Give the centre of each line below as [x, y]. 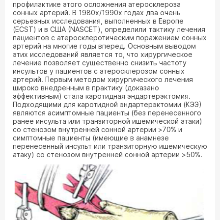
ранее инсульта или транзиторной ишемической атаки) [109, 121]
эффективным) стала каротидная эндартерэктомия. [102, 96]
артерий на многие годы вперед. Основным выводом [104, 46]
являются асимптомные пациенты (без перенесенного [107, 113]
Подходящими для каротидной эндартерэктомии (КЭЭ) [107, 104]
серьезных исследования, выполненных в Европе [98, 21]
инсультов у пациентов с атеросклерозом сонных [99, 71]
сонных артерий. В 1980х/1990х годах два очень [97, 13]
